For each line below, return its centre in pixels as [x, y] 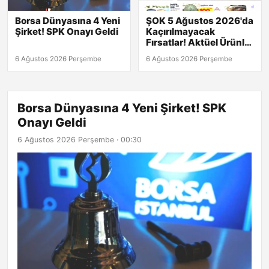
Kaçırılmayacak [180, 31]
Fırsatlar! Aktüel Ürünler [200, 42]
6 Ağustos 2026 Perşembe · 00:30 [80, 139]
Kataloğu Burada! [185, 53]
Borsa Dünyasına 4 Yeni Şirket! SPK [122, 108]
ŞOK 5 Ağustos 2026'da [200, 20]
